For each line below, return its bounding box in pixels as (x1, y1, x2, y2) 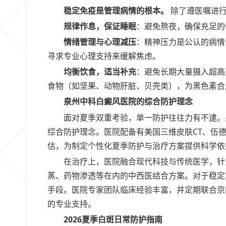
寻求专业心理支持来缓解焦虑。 (47, 50, 160, 62)
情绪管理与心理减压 (64, 36, 136, 48)
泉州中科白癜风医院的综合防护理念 (64, 96, 193, 107)
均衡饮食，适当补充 (64, 66, 136, 78)
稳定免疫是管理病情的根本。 (64, 5, 168, 16)
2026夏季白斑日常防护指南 (64, 214, 162, 225)
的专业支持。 (47, 198, 96, 209)
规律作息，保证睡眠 (64, 20, 136, 32)
